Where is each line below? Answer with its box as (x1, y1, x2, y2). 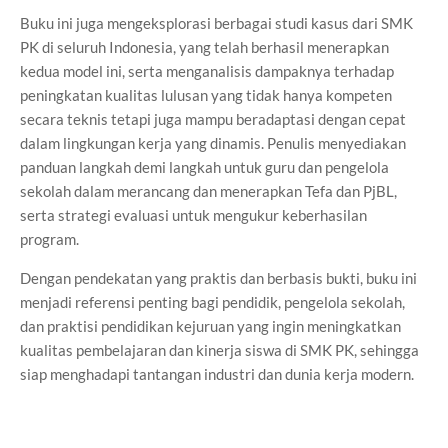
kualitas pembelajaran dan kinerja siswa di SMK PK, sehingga (20, 340, 419, 359)
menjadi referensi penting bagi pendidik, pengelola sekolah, (20, 292, 405, 311)
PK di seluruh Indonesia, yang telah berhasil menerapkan (20, 37, 389, 56)
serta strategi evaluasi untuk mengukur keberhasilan (20, 205, 367, 224)
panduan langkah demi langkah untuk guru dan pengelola (20, 157, 389, 176)
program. (20, 229, 79, 248)
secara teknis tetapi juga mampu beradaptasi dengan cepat (20, 109, 406, 128)
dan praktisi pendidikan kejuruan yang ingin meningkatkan (20, 316, 401, 335)
